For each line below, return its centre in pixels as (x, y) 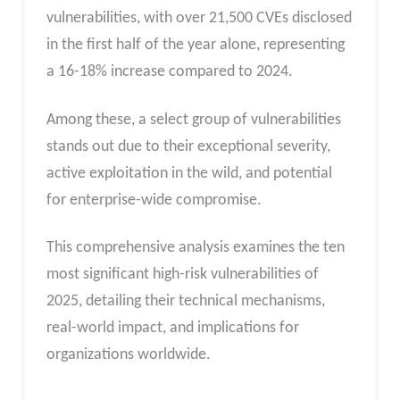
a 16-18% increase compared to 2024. (169, 72)
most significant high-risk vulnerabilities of (182, 275)
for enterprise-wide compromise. (154, 200)
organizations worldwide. (128, 355)
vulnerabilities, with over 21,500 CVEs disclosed (199, 19)
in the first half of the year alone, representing (195, 46)
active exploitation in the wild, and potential (189, 173)
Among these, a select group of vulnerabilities (193, 120)
